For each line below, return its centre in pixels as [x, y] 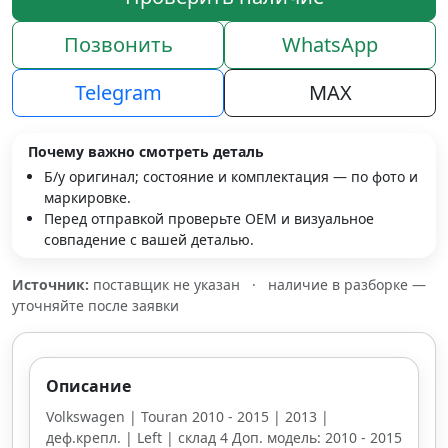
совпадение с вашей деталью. [149, 239]
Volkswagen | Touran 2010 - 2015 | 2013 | [187, 416]
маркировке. [87, 197]
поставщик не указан [166, 284]
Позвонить [118, 44]
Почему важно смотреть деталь [146, 151]
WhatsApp [330, 44]
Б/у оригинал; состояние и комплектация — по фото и [231, 176]
